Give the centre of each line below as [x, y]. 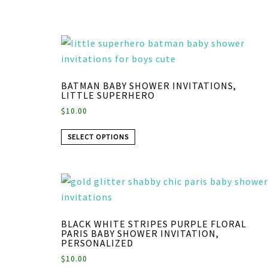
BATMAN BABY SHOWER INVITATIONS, [149, 85]
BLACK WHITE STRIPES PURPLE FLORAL [154, 223]
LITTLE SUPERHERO [108, 95]
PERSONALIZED [97, 243]
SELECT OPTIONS [98, 136]
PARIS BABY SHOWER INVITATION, [140, 233]
